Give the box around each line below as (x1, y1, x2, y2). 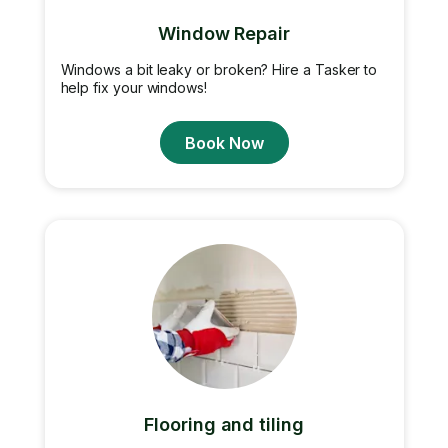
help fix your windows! (60, 79, 207, 96)
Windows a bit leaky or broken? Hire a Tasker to (60, 61, 378, 78)
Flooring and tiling (144, 414, 304, 435)
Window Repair (158, 23, 290, 44)
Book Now (184, 132, 264, 153)
